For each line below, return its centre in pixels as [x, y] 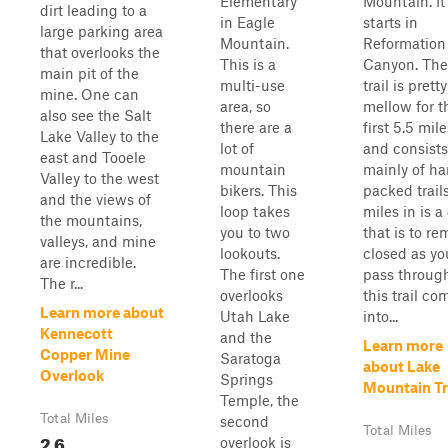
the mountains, [91, 220]
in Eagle [247, 22]
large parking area [101, 31]
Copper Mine [85, 354]
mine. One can [89, 94]
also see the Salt [95, 115]
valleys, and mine [98, 241]
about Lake [401, 366]
